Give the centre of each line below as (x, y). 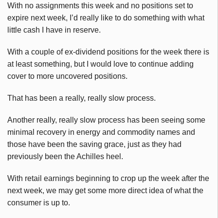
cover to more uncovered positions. (67, 76)
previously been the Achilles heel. (65, 157)
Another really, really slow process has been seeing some (106, 120)
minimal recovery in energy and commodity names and (101, 132)
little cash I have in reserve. (54, 30)
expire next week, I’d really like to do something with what (106, 18)
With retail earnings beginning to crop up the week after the (108, 179)
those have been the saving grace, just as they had (94, 145)
